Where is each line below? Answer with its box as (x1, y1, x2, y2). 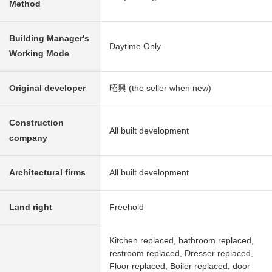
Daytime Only (109, 41, 161, 52)
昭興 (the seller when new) (109, 83, 211, 93)
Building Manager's (9, 33, 89, 44)
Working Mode (9, 49, 69, 59)
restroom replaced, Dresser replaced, (109, 248, 253, 259)
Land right (9, 202, 52, 212)
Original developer (9, 83, 86, 93)
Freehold (109, 202, 144, 212)
